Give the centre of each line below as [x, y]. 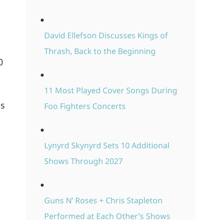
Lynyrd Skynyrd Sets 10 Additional [107, 146]
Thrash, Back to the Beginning [100, 51]
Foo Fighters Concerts [85, 106]
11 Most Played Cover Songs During [110, 91]
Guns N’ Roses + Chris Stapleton [103, 201]
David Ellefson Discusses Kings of [106, 36]
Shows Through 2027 [83, 161]
